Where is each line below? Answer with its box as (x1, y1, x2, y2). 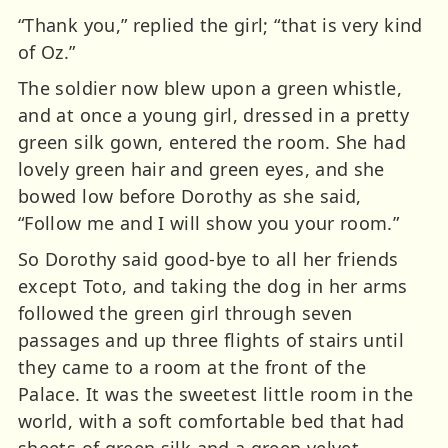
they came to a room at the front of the (18, 354, 367, 379)
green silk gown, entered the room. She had (18, 129, 407, 154)
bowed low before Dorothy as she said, (18, 183, 362, 208)
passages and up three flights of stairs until (18, 327, 405, 352)
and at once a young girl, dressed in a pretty (18, 102, 410, 127)
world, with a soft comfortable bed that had (18, 408, 405, 433)
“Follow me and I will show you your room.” (18, 210, 400, 235)
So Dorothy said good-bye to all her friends (18, 246, 399, 271)
